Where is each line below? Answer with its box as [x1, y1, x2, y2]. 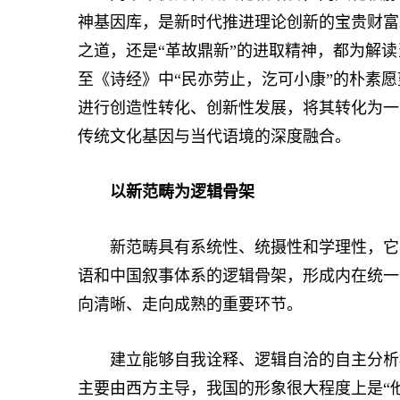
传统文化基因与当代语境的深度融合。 [78, 128, 351, 146]
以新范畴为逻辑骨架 [110, 183, 254, 201]
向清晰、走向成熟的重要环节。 [78, 296, 303, 313]
